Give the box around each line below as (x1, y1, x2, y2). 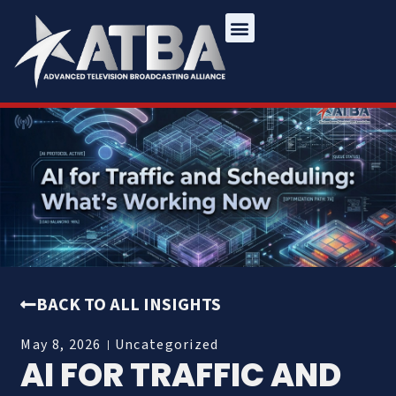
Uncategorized (114, 335, 219, 355)
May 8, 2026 (20, 335, 102, 355)
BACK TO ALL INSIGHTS (36, 293, 222, 318)
